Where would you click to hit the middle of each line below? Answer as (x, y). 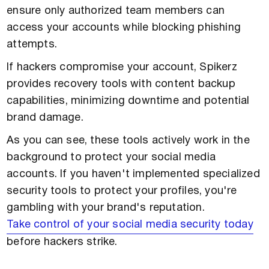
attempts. (32, 45)
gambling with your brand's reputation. (106, 208)
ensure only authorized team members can (116, 11)
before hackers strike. (62, 243)
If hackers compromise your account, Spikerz (122, 68)
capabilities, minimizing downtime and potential (128, 101)
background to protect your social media (111, 158)
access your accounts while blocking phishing (124, 28)
